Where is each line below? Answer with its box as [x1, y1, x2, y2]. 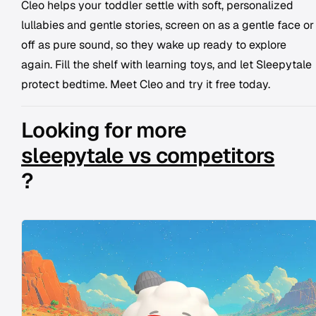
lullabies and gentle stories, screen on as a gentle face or [21, 18, 314, 32]
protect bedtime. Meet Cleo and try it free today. [21, 77, 270, 92]
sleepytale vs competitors [21, 142, 275, 169]
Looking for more [21, 116, 191, 144]
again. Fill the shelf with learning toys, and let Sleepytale [21, 57, 312, 72]
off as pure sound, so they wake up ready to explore [21, 37, 286, 52]
